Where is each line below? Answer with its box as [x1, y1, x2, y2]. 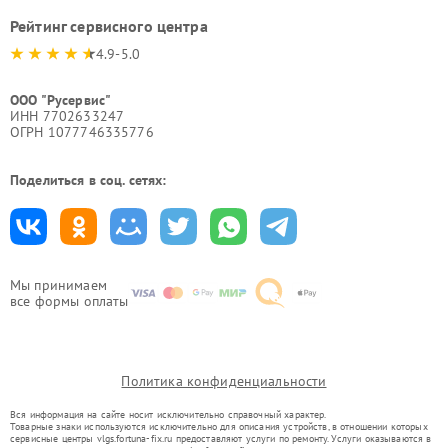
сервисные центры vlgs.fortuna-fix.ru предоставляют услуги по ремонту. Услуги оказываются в [10, 432, 432, 445]
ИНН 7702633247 [10, 107, 125, 125]
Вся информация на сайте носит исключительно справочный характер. [10, 408, 327, 421]
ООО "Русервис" [10, 91, 112, 109]
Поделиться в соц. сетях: [10, 171, 167, 189]
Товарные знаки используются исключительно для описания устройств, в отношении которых [10, 420, 428, 433]
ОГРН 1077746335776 [10, 123, 154, 141]
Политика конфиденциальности [121, 372, 327, 390]
